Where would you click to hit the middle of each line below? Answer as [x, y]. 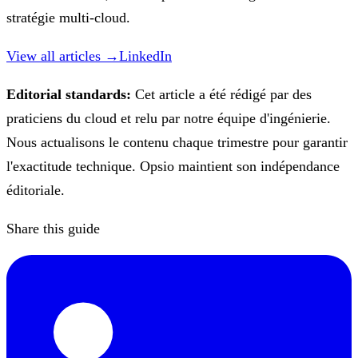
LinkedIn [145, 56]
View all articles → [63, 56]
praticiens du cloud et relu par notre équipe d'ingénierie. [169, 118]
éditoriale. [36, 190]
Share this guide [53, 229]
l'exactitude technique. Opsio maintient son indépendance [173, 166]
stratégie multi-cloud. [68, 18]
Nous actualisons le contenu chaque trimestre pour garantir [177, 142]
